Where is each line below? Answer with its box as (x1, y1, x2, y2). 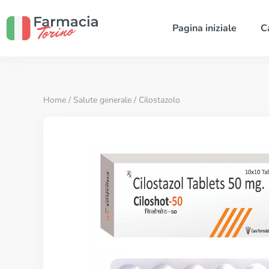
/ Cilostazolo (131, 94, 180, 106)
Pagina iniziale (172, 22, 237, 35)
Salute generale (73, 94, 131, 106)
